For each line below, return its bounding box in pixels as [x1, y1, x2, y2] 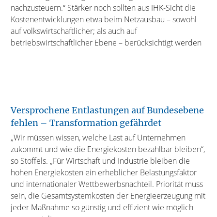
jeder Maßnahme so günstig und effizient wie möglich [11, 201, 194, 213]
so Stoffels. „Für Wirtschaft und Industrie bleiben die [11, 155, 190, 166]
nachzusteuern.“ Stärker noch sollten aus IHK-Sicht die [11, 2, 196, 13]
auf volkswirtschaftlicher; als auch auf [11, 25, 138, 36]
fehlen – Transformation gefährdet [11, 117, 162, 128]
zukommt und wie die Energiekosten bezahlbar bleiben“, [11, 143, 205, 155]
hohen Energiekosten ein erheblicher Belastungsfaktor [11, 167, 197, 178]
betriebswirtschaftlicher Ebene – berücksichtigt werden [11, 37, 202, 48]
